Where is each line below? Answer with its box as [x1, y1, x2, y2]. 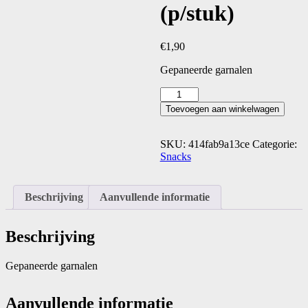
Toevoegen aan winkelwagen [165, 104, 279, 115]
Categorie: [252, 138, 297, 151]
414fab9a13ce [188, 138, 250, 151]
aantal [159, 111, 185, 124]
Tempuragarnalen [159, 87, 235, 99]
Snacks [159, 151, 191, 163]
